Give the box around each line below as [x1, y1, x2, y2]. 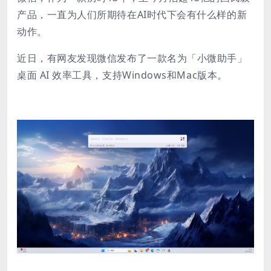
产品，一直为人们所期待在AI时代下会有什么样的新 [17, 8, 247, 22]
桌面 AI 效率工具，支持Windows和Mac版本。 [17, 68, 227, 82]
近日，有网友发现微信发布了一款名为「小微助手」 [17, 51, 247, 65]
